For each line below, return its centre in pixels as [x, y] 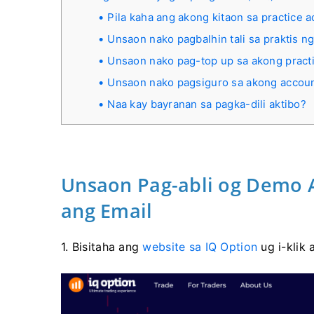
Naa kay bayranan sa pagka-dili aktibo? [207, 104]
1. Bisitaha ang [102, 247]
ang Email [107, 211]
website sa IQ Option [200, 247]
